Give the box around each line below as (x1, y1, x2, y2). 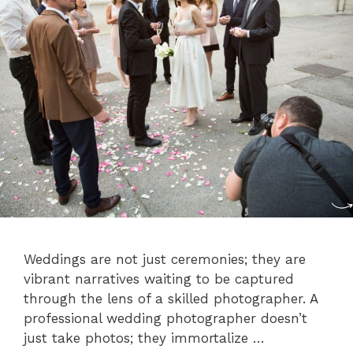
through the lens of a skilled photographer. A (24, 291, 318, 307)
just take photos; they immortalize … (24, 330, 265, 347)
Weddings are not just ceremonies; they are (24, 251, 306, 268)
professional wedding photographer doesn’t (24, 310, 307, 327)
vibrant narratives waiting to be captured (24, 271, 294, 288)
